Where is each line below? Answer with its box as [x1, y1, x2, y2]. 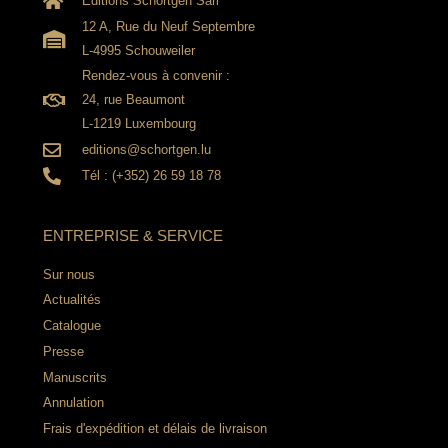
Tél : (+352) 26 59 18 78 [82, 167, 222, 183]
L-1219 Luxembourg [82, 116, 197, 132]
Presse [42, 343, 84, 359]
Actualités [42, 292, 101, 308]
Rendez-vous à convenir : [82, 68, 231, 84]
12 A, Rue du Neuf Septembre [82, 18, 256, 34]
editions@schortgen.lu [82, 142, 212, 158]
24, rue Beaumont [82, 92, 186, 108]
